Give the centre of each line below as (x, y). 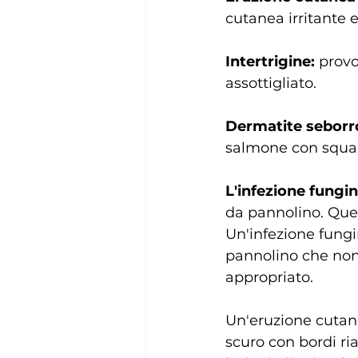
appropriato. (269, 277)
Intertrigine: (270, 61)
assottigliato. (271, 83)
